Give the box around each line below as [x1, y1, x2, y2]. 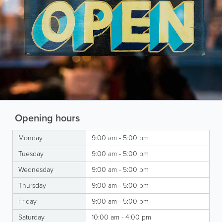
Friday [18, 196, 37, 207]
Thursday [18, 180, 46, 191]
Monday [18, 132, 43, 143]
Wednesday [18, 164, 54, 175]
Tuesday [18, 148, 44, 159]
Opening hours [12, 110, 80, 125]
